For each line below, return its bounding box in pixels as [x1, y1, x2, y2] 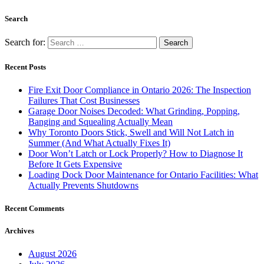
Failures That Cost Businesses [28, 95, 140, 105]
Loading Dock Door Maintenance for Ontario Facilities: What [28, 169, 258, 180]
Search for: [5, 37, 45, 48]
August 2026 [28, 249, 77, 259]
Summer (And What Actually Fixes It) [28, 137, 170, 148]
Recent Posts [5, 62, 46, 71]
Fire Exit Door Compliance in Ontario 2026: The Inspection [28, 84, 251, 95]
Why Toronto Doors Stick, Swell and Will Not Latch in [28, 127, 234, 137]
